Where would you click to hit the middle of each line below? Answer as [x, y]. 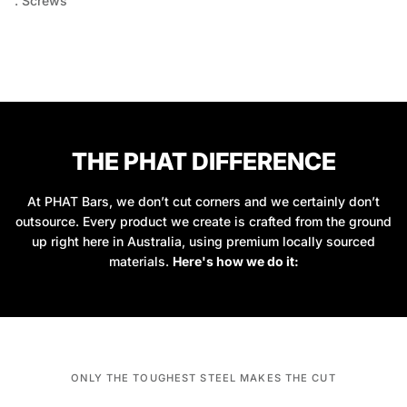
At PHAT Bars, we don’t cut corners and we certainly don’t [203, 201]
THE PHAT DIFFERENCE [203, 162]
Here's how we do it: [235, 261]
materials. [140, 261]
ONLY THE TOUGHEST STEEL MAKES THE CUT [203, 377]
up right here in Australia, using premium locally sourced [203, 241]
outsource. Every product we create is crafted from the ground [203, 221]
